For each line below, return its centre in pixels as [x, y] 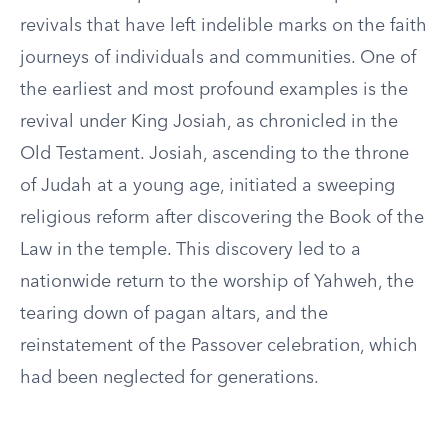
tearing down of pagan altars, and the [174, 314]
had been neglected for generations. [169, 378]
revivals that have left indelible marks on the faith [223, 26]
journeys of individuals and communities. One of [218, 58]
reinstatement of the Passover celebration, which [219, 346]
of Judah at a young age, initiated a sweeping [207, 186]
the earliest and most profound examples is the [214, 90]
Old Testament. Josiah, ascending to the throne [214, 154]
